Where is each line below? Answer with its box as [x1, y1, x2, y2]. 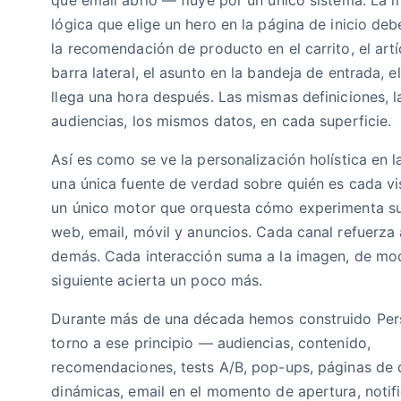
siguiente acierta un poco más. [51, 270, 263, 289]
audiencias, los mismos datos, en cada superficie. [51, 111, 392, 130]
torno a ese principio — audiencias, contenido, [51, 333, 371, 352]
